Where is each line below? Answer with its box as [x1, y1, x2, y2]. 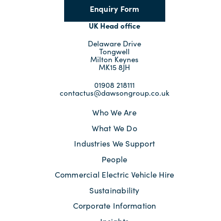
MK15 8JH [99, 62, 131, 72]
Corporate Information [73, 200, 156, 211]
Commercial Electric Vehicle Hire [54, 169, 175, 180]
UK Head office [89, 20, 141, 31]
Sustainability [89, 184, 140, 195]
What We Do [92, 122, 137, 133]
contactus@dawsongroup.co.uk [60, 88, 170, 98]
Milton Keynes [90, 54, 139, 64]
